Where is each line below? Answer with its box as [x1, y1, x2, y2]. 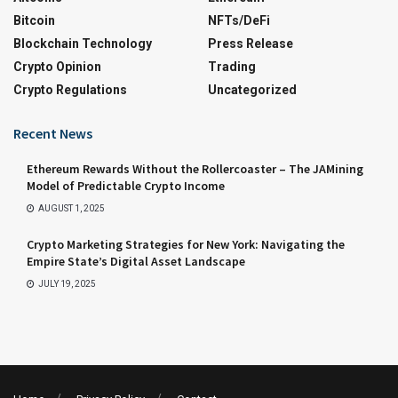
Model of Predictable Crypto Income [27, 177, 225, 194]
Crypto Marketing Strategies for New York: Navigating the [27, 235, 345, 252]
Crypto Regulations [13, 82, 127, 97]
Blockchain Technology [13, 36, 152, 51]
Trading [208, 59, 256, 74]
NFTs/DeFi [208, 12, 270, 28]
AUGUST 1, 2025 [36, 203, 105, 213]
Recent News [13, 123, 92, 142]
